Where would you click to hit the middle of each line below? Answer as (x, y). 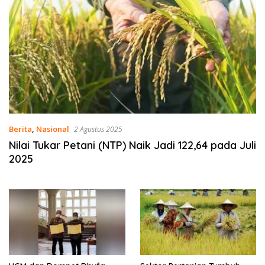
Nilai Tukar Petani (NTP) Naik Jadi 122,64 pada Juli (132, 146)
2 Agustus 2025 (98, 130)
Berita (20, 129)
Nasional (53, 129)
